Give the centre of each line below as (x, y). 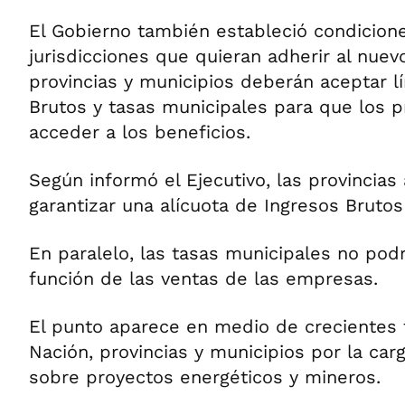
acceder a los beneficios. (140, 132)
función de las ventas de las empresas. (203, 278)
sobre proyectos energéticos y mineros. (205, 377)
